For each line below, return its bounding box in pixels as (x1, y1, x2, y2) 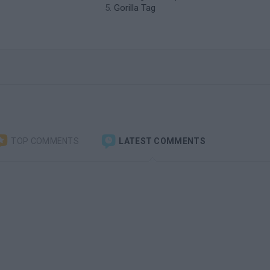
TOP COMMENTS (9, 136, 80, 146)
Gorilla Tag (114, 2, 155, 13)
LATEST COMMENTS (117, 136, 206, 146)
